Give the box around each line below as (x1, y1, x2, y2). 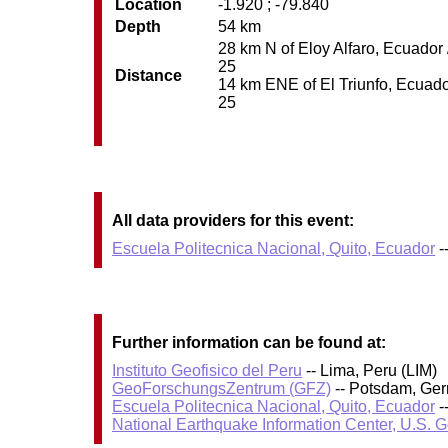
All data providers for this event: (112, 212, 355, 230)
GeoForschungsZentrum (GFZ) (112, 380, 332, 398)
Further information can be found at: (112, 334, 387, 352)
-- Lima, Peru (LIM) (302, 362, 438, 380)
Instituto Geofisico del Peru (112, 362, 303, 380)
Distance (115, 66, 183, 84)
